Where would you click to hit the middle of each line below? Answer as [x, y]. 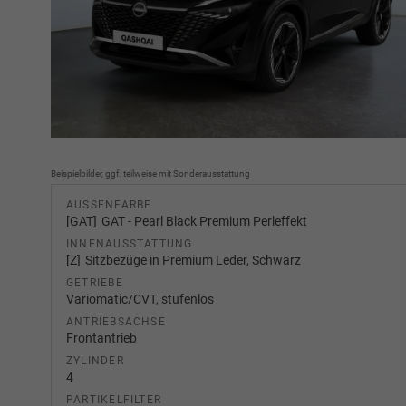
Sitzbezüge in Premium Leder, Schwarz [193, 261]
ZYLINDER [95, 361]
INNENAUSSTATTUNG [130, 244]
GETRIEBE [95, 283]
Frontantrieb [101, 338]
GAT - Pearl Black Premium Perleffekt [205, 222]
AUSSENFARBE [106, 205]
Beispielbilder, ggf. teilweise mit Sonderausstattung [150, 174]
